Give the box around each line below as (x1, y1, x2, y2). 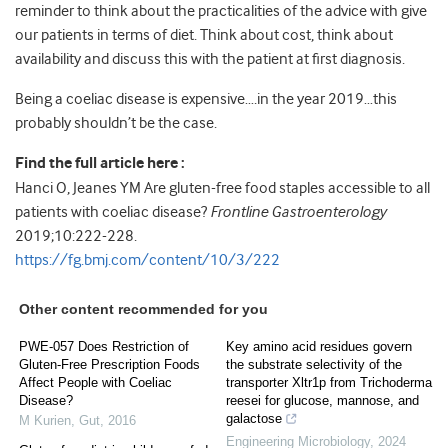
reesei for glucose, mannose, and (226, 393, 419, 409)
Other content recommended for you (19, 301, 268, 318)
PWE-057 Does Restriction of (19, 339, 189, 355)
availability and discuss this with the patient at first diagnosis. (15, 50, 405, 69)
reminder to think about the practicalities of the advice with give (15, 2, 427, 21)
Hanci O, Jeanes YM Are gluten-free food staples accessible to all (15, 179, 430, 198)
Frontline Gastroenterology (210, 203, 386, 222)
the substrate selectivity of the (226, 357, 402, 373)
